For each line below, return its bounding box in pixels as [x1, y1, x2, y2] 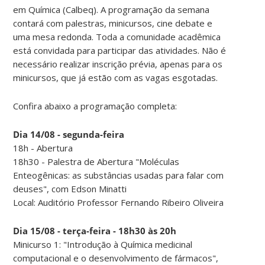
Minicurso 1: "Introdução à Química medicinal [13, 238, 193, 250]
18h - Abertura [13, 141, 73, 154]
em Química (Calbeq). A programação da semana [13, 3, 210, 15]
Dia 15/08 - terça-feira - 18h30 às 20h [13, 224, 177, 237]
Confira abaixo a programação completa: [13, 99, 177, 112]
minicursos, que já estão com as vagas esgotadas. [13, 71, 218, 83]
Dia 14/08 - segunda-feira [13, 128, 125, 140]
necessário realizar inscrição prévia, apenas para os [13, 57, 223, 70]
